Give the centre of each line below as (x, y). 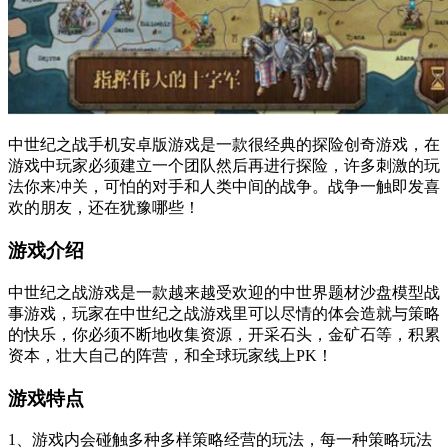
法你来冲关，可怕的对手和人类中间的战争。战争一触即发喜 (224, 187)
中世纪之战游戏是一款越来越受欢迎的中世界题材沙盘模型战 (224, 292)
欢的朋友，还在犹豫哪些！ (104, 208)
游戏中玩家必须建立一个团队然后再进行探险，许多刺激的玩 (224, 166)
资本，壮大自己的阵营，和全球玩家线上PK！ (170, 355)
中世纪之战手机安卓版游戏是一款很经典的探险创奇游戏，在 (224, 145)
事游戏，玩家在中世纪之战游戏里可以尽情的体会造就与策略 (224, 313)
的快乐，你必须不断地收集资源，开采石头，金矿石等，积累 (224, 334)
